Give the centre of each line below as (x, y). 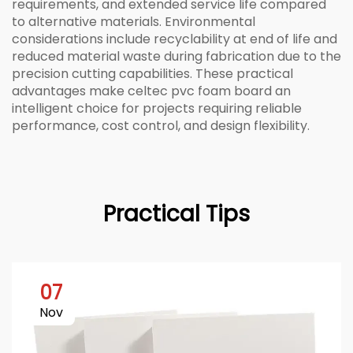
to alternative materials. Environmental (134, 22)
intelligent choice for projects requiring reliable (157, 108)
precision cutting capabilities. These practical (152, 74)
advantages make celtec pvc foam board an (151, 91)
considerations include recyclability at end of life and (175, 39)
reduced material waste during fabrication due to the (176, 56)
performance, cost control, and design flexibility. (161, 126)
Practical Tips (176, 214)
